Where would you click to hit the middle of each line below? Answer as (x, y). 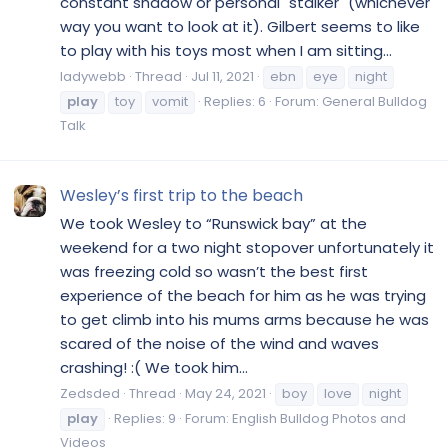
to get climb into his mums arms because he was (244, 319)
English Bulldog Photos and (319, 419)
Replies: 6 (235, 102)
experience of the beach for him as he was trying (243, 295)
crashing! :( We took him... (154, 367)
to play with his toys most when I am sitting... (226, 50)
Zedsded (90, 394)
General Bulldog (374, 102)
